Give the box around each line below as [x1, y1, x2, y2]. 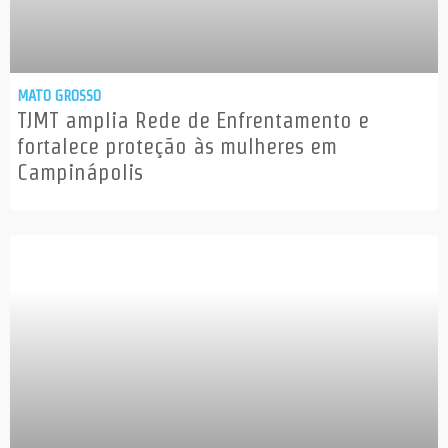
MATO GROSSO [17, 87, 101, 105]
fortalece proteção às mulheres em [17, 134, 337, 159]
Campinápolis [17, 160, 143, 185]
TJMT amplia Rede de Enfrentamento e [17, 108, 369, 133]
